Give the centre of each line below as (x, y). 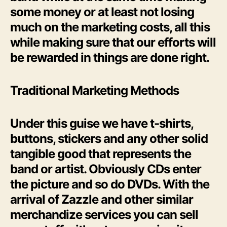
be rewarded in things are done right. (110, 57)
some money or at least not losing (102, 12)
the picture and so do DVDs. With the (110, 184)
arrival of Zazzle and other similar (102, 199)
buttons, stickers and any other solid (109, 138)
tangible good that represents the (101, 154)
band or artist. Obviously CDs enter (106, 169)
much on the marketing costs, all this (110, 27)
